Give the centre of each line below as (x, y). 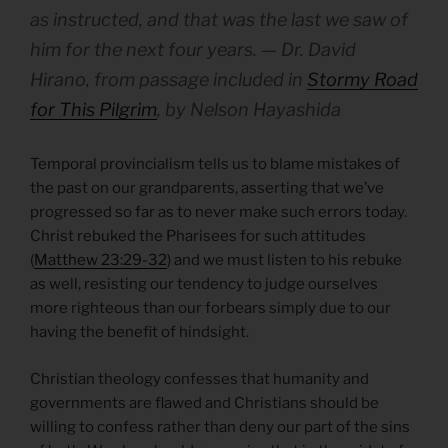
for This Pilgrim (93, 110)
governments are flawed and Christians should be (204, 402)
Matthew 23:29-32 (100, 260)
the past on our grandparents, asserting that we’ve (207, 188)
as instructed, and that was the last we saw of (219, 20)
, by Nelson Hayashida (249, 110)
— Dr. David (308, 50)
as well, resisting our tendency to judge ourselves (204, 284)
